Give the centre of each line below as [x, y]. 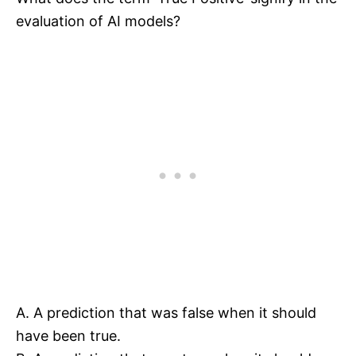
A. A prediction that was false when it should [166, 313]
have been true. [68, 336]
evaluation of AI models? [98, 21]
